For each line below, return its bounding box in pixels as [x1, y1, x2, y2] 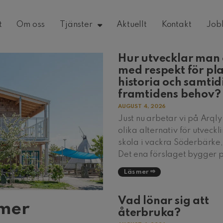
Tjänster [60, 20, 93, 29]
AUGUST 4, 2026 [118, 104, 166, 110]
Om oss [16, 20, 45, 29]
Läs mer [124, 169, 149, 175]
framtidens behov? [118, 89, 221, 100]
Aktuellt [116, 20, 147, 29]
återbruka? [118, 208, 181, 219]
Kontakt [161, 20, 192, 29]
